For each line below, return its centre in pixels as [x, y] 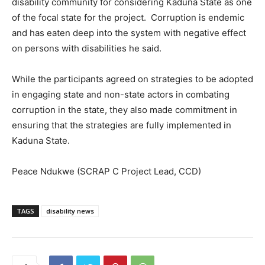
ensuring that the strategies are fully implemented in [122, 125]
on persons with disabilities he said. [87, 49]
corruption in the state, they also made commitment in [125, 110]
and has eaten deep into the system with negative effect [129, 33]
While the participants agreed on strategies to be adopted [132, 79]
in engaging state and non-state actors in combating [121, 95]
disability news [70, 211]
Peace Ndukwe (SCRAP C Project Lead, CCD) [106, 172]
